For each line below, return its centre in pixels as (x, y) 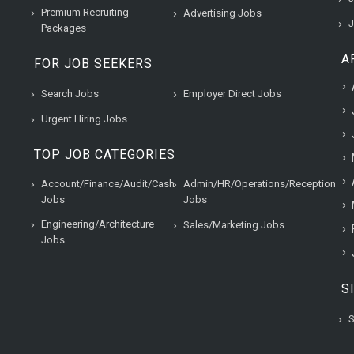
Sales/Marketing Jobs (234, 224)
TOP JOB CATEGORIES (105, 154)
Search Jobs (70, 93)
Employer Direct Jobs (232, 93)
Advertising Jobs (222, 13)
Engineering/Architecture (98, 224)
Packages (64, 28)
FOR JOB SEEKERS (93, 63)
